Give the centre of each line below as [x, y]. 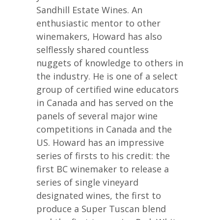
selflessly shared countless [93, 49]
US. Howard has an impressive [100, 142]
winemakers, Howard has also [99, 36]
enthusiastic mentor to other [98, 23]
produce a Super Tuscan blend [101, 208]
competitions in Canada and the [104, 129]
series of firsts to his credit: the [103, 155]
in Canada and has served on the [105, 102]
